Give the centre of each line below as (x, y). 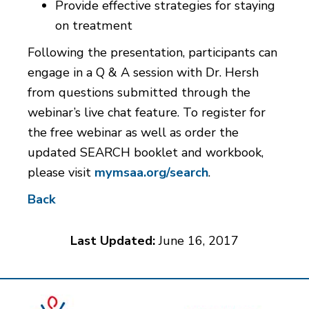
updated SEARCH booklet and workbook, (146, 153)
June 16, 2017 (197, 241)
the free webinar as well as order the (133, 133)
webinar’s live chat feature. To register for (147, 113)
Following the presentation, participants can (152, 53)
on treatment (94, 26)
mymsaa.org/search (151, 173)
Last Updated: (113, 241)
